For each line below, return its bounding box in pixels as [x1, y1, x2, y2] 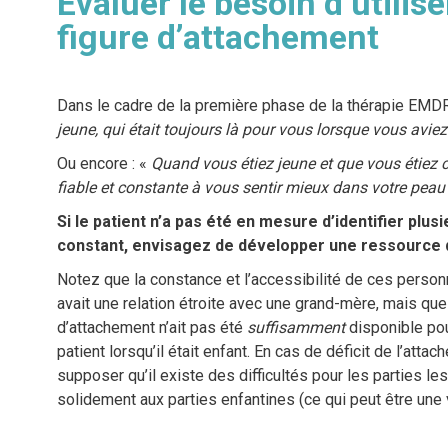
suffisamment [246, 318, 345, 338]
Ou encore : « [56, 154, 151, 174]
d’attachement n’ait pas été [56, 318, 247, 338]
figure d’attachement [56, 17, 387, 58]
